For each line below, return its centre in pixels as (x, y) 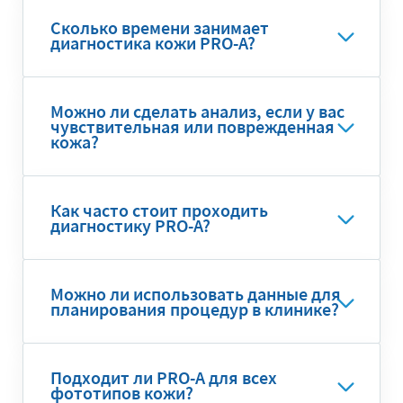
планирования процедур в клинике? (195, 309)
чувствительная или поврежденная (193, 126)
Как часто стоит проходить (159, 210)
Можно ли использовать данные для (196, 294)
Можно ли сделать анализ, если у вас (197, 111)
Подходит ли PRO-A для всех (164, 377)
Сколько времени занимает (160, 27)
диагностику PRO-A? (130, 225)
